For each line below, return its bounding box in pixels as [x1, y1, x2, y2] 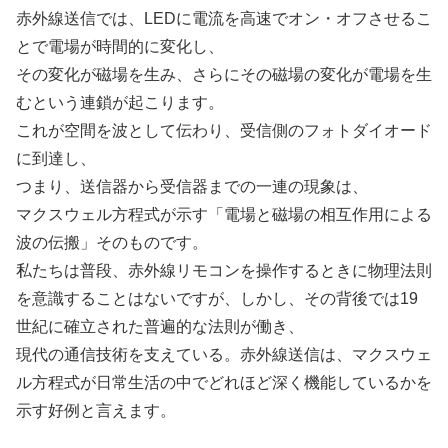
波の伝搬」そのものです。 [16, 233, 208, 251]
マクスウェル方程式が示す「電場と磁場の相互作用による [16, 205, 432, 223]
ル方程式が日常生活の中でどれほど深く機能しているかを [16, 373, 432, 391]
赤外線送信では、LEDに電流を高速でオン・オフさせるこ [16, 9, 432, 27]
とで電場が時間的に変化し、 [16, 37, 224, 55]
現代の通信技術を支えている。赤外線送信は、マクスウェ [16, 345, 432, 363]
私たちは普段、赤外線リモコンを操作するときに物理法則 [16, 261, 432, 279]
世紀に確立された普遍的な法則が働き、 [16, 317, 304, 335]
